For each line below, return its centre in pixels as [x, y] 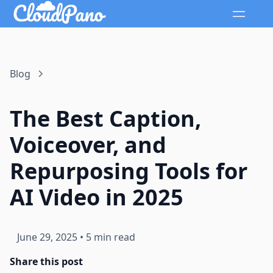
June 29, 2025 [47, 237]
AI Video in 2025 [97, 197]
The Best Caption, [105, 119]
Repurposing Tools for [129, 171]
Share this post [46, 262]
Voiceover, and [88, 145]
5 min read [111, 237]
